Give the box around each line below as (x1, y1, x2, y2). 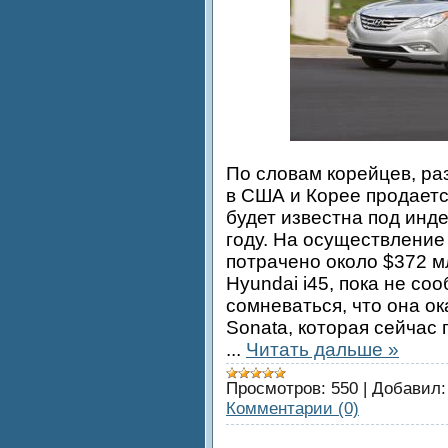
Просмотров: (226, 378, 326, 398)
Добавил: (372, 378, 446, 398)
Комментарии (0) (226, 398, 359, 418)
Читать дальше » (246, 338, 399, 360)
